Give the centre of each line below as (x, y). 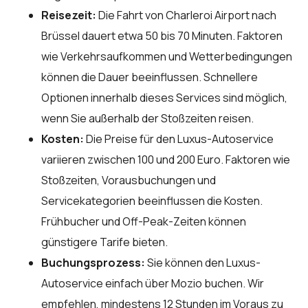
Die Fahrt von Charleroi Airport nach (186, 15)
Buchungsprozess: (93, 262)
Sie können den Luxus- (203, 262)
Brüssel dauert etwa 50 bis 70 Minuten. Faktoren (162, 35)
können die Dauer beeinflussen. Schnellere (150, 77)
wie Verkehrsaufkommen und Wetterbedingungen (167, 56)
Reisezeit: (69, 15)
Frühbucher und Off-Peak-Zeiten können (144, 221)
